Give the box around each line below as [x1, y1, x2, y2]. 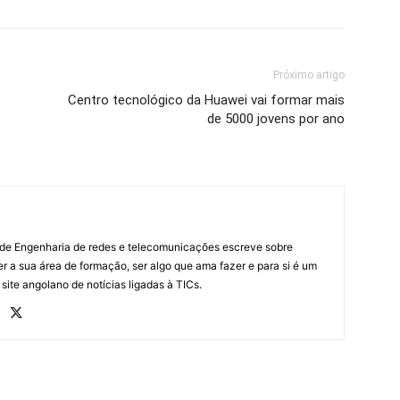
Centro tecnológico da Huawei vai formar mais [68, 91, 345, 108]
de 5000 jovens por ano [207, 110, 345, 127]
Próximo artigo [273, 68, 345, 81]
